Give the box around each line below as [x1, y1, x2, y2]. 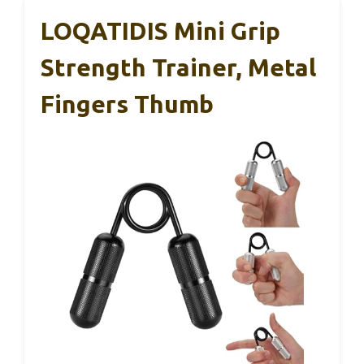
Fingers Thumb [41, 90, 214, 119]
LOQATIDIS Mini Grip [41, 17, 280, 45]
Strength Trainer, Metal [41, 54, 316, 82]
